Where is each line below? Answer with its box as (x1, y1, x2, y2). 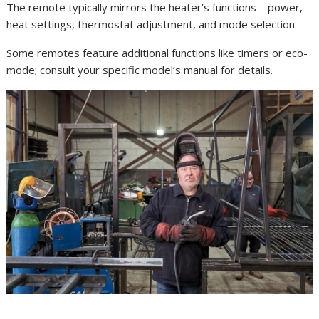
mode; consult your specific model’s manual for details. (6, 63, 273, 78)
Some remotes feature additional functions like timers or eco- (6, 46, 308, 61)
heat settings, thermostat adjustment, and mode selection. (6, 17, 298, 32)
